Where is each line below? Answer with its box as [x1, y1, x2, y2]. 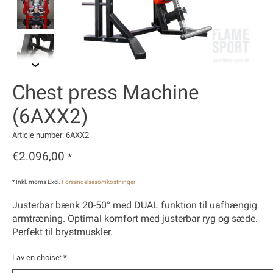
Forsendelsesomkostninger [62, 179, 135, 186]
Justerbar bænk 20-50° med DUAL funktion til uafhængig [12, 199, 257, 211]
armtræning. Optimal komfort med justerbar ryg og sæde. [12, 213, 258, 225]
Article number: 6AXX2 [12, 130, 89, 140]
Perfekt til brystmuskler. [12, 226, 113, 238]
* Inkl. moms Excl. [12, 179, 62, 186]
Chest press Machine [12, 80, 199, 104]
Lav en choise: [12, 253, 63, 263]
